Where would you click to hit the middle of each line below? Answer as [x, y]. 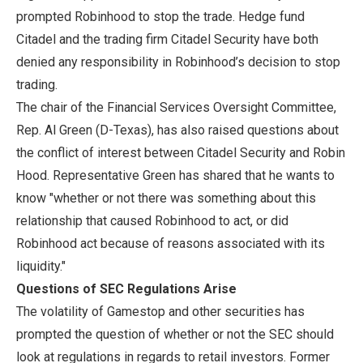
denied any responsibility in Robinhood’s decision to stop [178, 62]
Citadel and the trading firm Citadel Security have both [167, 39]
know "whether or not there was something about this [166, 198]
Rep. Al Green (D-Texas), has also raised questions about [177, 130]
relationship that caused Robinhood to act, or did [152, 220]
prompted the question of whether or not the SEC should [175, 334]
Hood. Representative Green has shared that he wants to [175, 175]
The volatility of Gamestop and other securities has [160, 311]
